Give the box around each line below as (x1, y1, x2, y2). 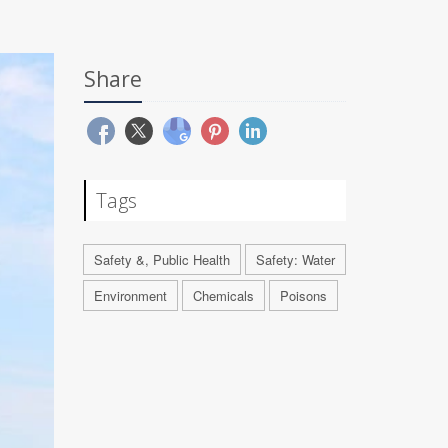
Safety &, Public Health (93, 250, 230, 269)
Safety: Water (255, 250, 335, 269)
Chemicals (192, 286, 254, 305)
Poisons (279, 286, 327, 305)
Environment (93, 286, 167, 305)
